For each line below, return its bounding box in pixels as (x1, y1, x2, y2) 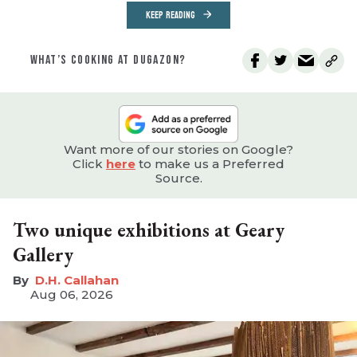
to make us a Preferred (135, 156, 284, 172)
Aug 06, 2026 (29, 287, 113, 303)
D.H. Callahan (35, 273, 119, 288)
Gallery (13, 242, 73, 268)
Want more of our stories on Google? (64, 142, 293, 158)
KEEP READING (146, 6, 195, 25)
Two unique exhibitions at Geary (13, 218, 284, 243)
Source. (155, 171, 202, 186)
